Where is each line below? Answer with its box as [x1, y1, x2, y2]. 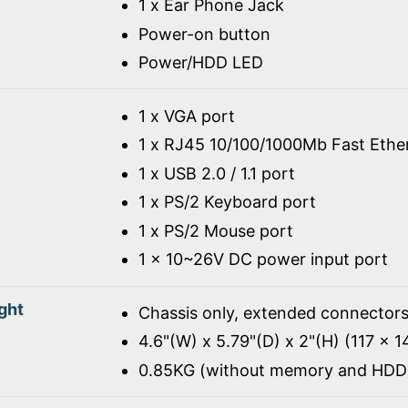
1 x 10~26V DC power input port [138, 250, 388, 270]
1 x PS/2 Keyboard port [138, 192, 316, 212]
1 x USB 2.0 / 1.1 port [138, 163, 295, 183]
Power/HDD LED [138, 53, 263, 73]
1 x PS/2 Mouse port [138, 220, 293, 240]
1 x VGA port [138, 106, 235, 126]
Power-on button [138, 24, 270, 44]
